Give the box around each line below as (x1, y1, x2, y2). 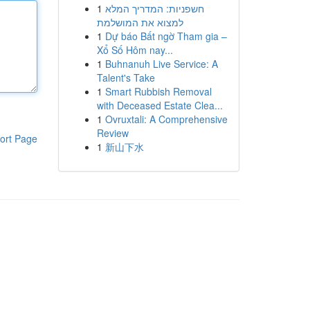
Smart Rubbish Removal (104, 84, 212, 98)
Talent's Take (96, 71, 155, 84)
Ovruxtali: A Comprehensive (104, 112, 228, 126)
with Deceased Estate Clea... (96, 98, 223, 112)
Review (96, 126, 129, 140)
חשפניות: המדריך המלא (104, 1, 204, 15)
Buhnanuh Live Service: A (104, 57, 218, 71)
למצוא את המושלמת (96, 15, 183, 29)
